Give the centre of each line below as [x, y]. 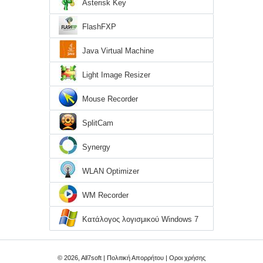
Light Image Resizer [116, 75]
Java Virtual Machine [118, 51]
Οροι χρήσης [187, 258]
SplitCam [98, 123]
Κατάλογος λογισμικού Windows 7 [140, 220]
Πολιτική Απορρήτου [135, 258]
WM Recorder [105, 195]
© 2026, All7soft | [82, 258]
